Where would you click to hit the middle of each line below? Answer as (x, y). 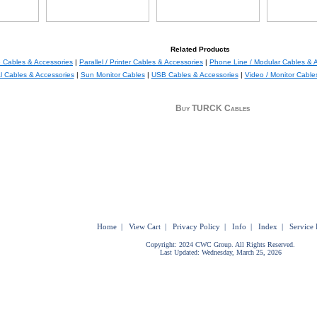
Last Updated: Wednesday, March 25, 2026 (220, 252)
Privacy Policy (196, 226)
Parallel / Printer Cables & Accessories (141, 62)
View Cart (145, 226)
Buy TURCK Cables (212, 108)
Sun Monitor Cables (113, 75)
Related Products (200, 49)
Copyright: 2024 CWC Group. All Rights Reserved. (220, 244)
